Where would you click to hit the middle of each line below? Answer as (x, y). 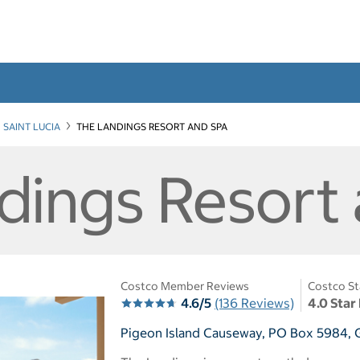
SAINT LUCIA (32, 126)
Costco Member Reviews (185, 286)
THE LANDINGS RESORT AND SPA (152, 126)
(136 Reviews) (254, 303)
